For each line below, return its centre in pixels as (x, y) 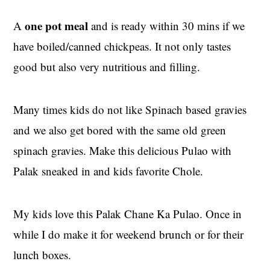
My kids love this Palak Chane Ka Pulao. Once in (128, 214)
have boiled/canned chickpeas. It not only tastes (122, 46)
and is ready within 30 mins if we (167, 26)
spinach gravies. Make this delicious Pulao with (123, 151)
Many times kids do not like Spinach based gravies (130, 110)
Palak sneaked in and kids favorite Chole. (108, 171)
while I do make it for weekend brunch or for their (129, 234)
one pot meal (57, 26)
